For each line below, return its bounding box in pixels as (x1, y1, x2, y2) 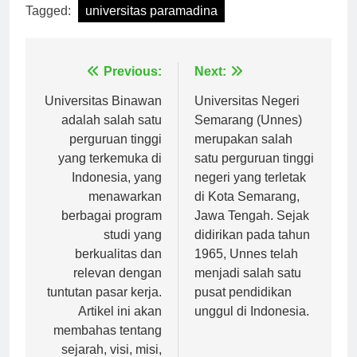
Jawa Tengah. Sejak (194, 222, 309, 237)
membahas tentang (53, 337, 162, 351)
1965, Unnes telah (194, 261, 298, 275)
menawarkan (88, 203, 162, 218)
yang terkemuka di (58, 165, 162, 179)
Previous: (104, 78, 162, 92)
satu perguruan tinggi (194, 165, 314, 179)
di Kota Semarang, (194, 203, 300, 218)
